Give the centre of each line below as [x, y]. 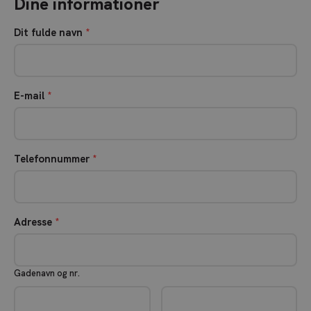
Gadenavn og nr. [47, 273]
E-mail [31, 96]
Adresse [34, 222]
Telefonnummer [53, 159]
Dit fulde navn [50, 33]
